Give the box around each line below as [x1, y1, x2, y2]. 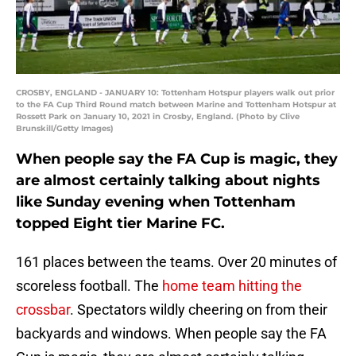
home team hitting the [162, 277, 302, 295]
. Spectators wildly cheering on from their [70, 301, 327, 319]
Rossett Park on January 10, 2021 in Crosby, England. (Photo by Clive [16, 111, 300, 122]
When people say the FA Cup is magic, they [16, 150, 338, 168]
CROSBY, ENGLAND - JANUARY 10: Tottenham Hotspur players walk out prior [16, 87, 335, 99]
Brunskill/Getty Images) [16, 123, 114, 134]
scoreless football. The [16, 277, 162, 295]
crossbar [16, 301, 70, 319]
